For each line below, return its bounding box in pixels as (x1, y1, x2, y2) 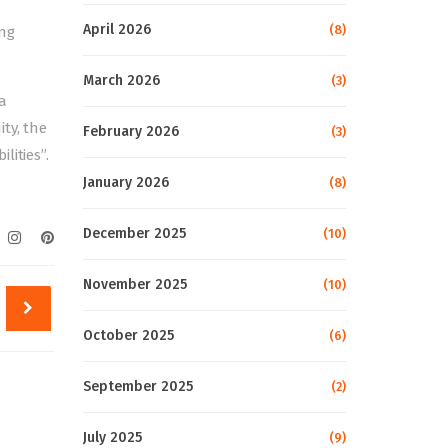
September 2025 (82, 378, 193, 395)
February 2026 (82, 123, 179, 140)
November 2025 (82, 276, 187, 293)
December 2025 (82, 225, 186, 242)
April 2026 (82, 21, 151, 38)
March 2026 (82, 72, 160, 89)
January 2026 (82, 174, 169, 191)
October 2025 (82, 327, 174, 344)
